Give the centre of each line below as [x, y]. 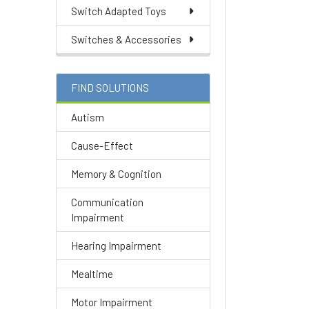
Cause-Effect [102, 146]
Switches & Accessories [126, 39]
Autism [88, 117]
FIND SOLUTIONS [110, 88]
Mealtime [92, 274]
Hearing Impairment [116, 246]
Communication [107, 202]
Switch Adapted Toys [119, 11]
